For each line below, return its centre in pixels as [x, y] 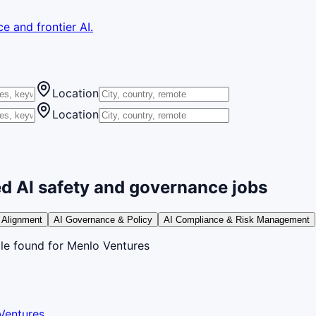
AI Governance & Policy [103, 219]
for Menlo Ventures [97, 245]
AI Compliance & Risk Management [237, 219]
